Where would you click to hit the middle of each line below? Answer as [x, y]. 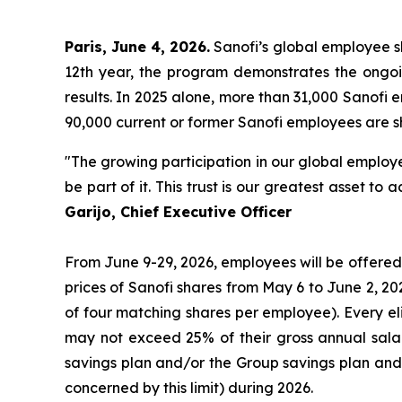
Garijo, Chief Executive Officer [178, 212]
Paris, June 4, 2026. [138, 47]
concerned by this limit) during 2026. [191, 388]
